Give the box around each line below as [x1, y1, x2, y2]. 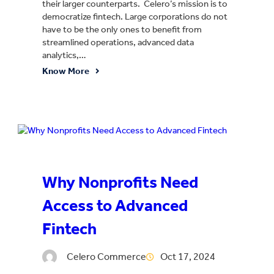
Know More [42, 65, 89, 77]
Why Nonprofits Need [42, 172, 198, 192]
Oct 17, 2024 [160, 251, 215, 263]
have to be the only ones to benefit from [42, 24, 202, 35]
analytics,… [42, 50, 86, 61]
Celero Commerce [67, 251, 146, 263]
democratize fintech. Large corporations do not [42, 11, 228, 23]
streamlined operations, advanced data [42, 37, 194, 48]
